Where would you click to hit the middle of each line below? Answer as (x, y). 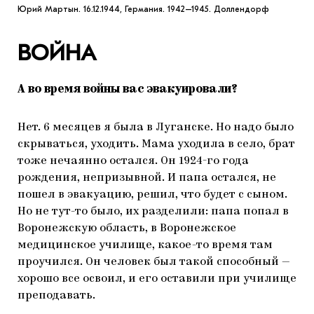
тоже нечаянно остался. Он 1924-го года (133, 161)
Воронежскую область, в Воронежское (127, 228)
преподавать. (56, 295)
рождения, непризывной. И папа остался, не (147, 178)
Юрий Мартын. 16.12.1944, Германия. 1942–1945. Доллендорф (143, 9)
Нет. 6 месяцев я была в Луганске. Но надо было (156, 127)
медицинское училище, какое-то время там (145, 245)
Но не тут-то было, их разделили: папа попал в (153, 211)
